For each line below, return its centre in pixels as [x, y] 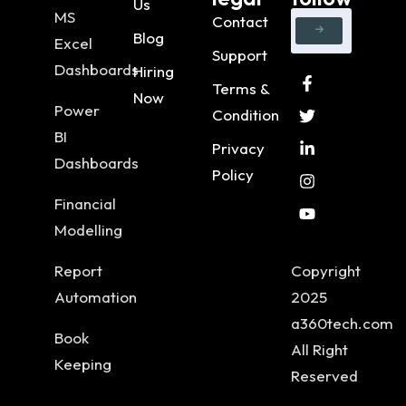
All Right [319, 349]
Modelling [88, 229]
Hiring [154, 71]
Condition [246, 114]
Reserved [324, 375]
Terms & [241, 88]
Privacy [238, 148]
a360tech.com [342, 323]
